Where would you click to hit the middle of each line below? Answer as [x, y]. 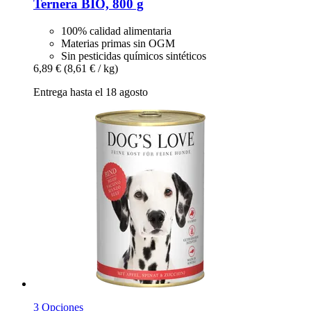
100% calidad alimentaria [116, 31]
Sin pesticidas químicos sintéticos [134, 56]
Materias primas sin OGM [118, 44]
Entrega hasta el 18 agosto [91, 92]
